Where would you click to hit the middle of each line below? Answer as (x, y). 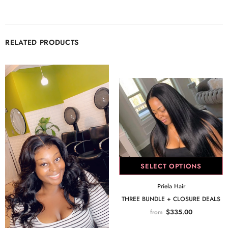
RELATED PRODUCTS (42, 42)
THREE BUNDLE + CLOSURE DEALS (171, 199)
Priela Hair (171, 186)
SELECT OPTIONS (171, 166)
